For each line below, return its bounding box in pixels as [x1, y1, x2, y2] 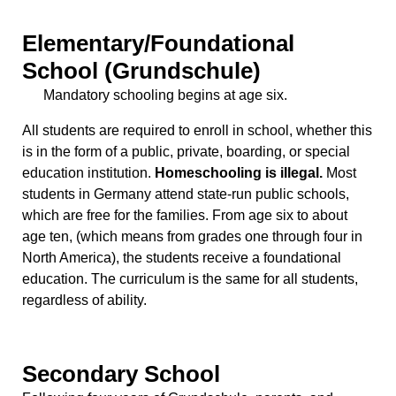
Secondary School [22, 361, 220, 388]
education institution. [22, 165, 155, 181]
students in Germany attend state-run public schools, [22, 187, 349, 202]
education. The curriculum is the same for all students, [22, 271, 358, 287]
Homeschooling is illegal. [155, 165, 323, 181]
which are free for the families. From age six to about [22, 208, 347, 224]
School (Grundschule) [22, 57, 261, 85]
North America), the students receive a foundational [22, 250, 341, 266]
